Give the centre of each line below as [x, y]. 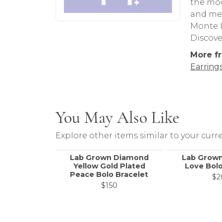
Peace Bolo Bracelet [109, 175]
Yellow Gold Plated [109, 166]
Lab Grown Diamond [109, 158]
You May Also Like [117, 118]
